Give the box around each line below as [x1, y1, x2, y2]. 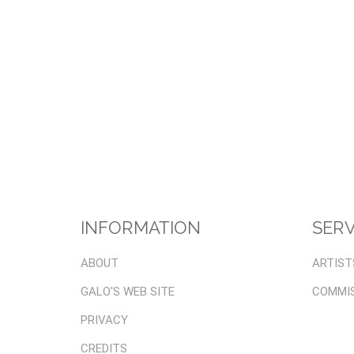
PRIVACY [81, 313, 128, 327]
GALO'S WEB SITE [81, 284, 175, 299]
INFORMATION [81, 217, 201, 238]
